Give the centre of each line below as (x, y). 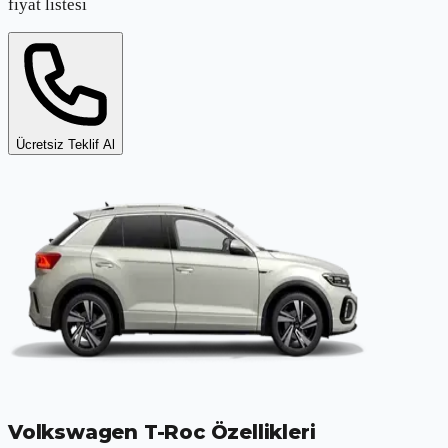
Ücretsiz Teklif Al (65, 145)
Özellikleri (263, 432)
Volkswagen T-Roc (106, 432)
